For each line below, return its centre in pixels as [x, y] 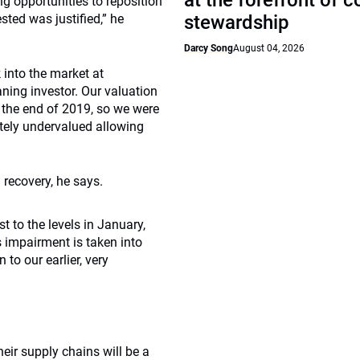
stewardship [237, 22]
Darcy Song [209, 48]
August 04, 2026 [269, 48]
